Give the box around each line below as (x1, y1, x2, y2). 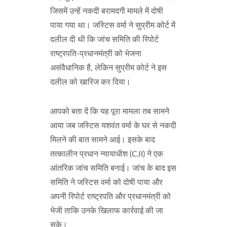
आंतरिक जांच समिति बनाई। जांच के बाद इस (50, 164, 176, 172)
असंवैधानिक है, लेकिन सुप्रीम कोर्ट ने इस (50, 64, 167, 72)
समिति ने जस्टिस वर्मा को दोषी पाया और (50, 178, 163, 186)
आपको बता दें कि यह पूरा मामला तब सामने (50, 107, 169, 116)
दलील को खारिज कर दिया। (50, 78, 131, 86)
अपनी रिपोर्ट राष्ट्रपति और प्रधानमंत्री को (50, 193, 171, 201)
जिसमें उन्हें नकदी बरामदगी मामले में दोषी (50, 7, 163, 15)
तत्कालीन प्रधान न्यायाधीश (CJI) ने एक (50, 150, 163, 158)
